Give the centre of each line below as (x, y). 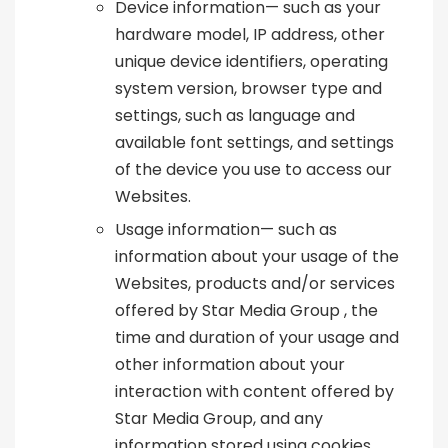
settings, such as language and (235, 116)
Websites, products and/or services (255, 284)
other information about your (230, 365)
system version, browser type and (248, 89)
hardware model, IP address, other (250, 35)
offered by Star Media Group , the (246, 311)
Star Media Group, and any (219, 419)
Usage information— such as (226, 230)
